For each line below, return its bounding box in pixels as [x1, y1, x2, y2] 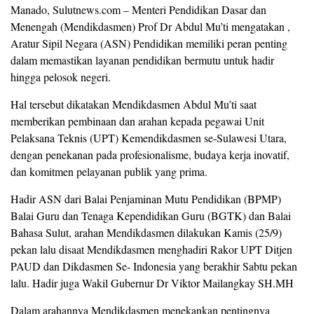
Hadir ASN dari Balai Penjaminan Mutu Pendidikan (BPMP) [11, 191, 281, 207]
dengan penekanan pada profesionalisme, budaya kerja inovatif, [11, 147, 289, 163]
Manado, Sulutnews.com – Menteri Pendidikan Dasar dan [11, 2, 266, 18]
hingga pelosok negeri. [11, 69, 111, 85]
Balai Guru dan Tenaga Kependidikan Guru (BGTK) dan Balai [11, 208, 291, 224]
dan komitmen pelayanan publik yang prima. [11, 164, 207, 179]
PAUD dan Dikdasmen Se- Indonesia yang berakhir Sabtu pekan [11, 259, 297, 274]
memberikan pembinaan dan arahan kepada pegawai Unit [11, 114, 264, 129]
